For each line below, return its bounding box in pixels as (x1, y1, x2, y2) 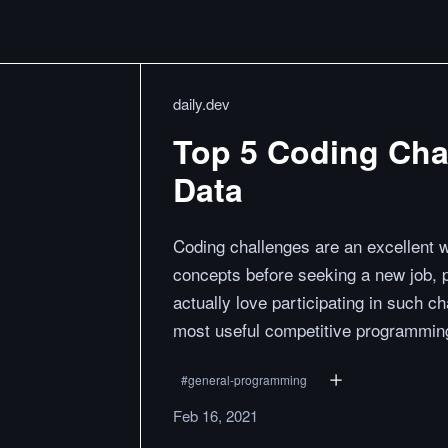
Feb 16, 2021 (173, 405, 258, 426)
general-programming (188, 371, 307, 388)
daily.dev (173, 93, 230, 114)
